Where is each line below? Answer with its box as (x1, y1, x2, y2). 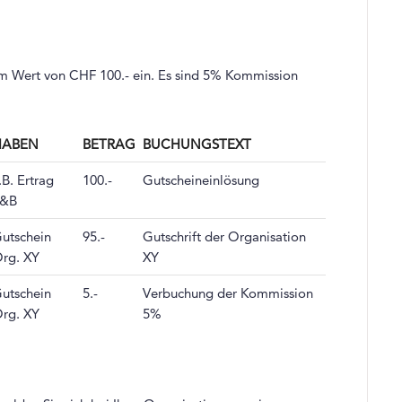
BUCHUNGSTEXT (142, 135, 251, 153)
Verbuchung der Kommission (142, 284, 313, 301)
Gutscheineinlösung (142, 170, 259, 188)
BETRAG (82, 135, 135, 153)
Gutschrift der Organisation (142, 227, 306, 245)
